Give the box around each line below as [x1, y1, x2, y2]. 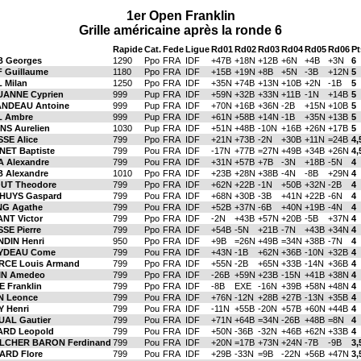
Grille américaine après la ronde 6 [79, 23, 282, 37]
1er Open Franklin [126, 9, 235, 23]
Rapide [113, 44, 143, 54]
